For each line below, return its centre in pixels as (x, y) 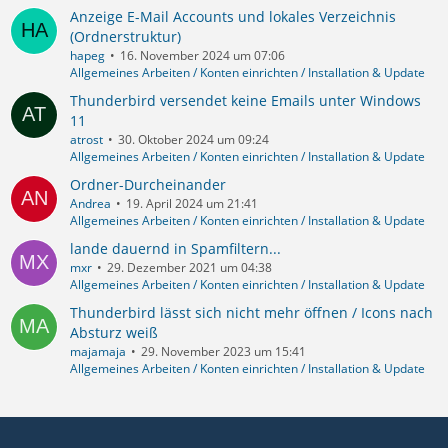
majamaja (98, 351)
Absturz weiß (114, 332)
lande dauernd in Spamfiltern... (175, 248)
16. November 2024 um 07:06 (202, 55)
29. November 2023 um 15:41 (223, 351)
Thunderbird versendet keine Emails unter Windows (245, 100)
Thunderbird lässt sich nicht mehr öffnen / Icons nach (251, 312)
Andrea (90, 203)
